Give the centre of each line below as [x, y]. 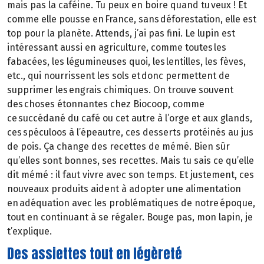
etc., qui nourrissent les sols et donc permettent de [118, 76]
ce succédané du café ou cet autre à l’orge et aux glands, [130, 118]
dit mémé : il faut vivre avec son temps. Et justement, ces [131, 175]
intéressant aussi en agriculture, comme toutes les [117, 48]
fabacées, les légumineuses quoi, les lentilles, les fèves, [126, 62]
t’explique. [29, 232]
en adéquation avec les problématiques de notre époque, [131, 203]
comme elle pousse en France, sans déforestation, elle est [132, 19]
